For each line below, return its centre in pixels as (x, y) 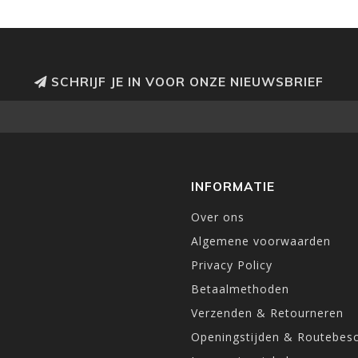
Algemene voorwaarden (261, 241)
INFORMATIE (233, 186)
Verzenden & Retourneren (267, 312)
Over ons (218, 217)
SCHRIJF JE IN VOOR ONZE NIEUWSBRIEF (185, 82)
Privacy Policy (232, 265)
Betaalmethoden (240, 288)
